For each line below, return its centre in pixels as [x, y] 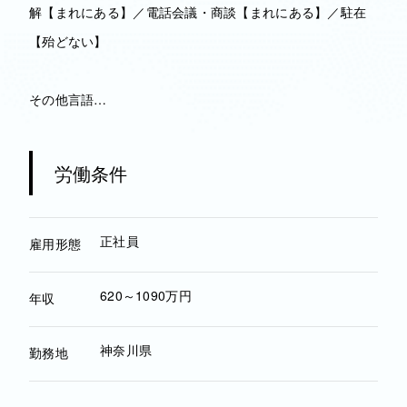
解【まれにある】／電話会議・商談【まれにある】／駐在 [198, 12]
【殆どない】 [68, 41]
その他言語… [68, 99]
